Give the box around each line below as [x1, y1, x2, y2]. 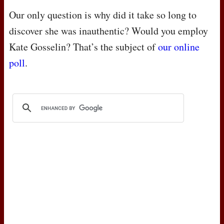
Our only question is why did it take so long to [9, 8, 196, 22]
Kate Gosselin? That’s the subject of [9, 40, 158, 54]
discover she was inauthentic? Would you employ [9, 24, 208, 38]
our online [158, 40, 199, 54]
